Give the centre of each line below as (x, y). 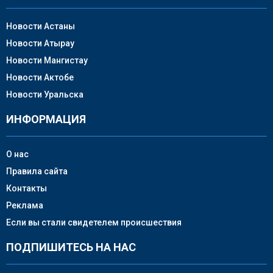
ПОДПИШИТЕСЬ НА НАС (71, 247)
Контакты (27, 188)
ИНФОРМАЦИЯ (46, 119)
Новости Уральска (45, 94)
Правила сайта (37, 171)
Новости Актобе (40, 77)
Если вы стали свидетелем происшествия (94, 222)
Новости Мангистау (47, 60)
